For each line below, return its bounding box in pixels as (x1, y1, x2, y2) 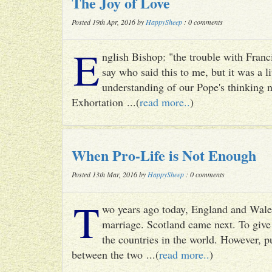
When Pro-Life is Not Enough (72, 144, 256, 166)
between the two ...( (72, 247, 159, 262)
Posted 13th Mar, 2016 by (72, 169, 148, 179)
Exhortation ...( (72, 95, 140, 109)
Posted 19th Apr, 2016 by (72, 17, 146, 27)
